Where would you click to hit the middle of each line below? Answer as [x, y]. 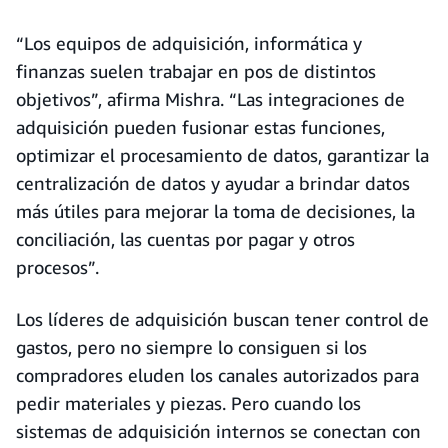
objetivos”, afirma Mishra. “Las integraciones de [210, 99]
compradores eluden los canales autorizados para [217, 375]
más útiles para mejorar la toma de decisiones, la [215, 211]
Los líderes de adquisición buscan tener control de [222, 319]
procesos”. [57, 267]
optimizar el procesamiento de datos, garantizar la [222, 155]
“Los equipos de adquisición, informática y [189, 43]
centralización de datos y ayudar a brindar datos [213, 183]
